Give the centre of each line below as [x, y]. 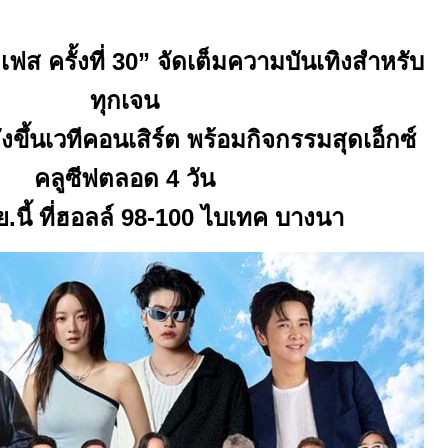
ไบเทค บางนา [272, 217]
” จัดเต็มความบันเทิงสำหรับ [280, 61]
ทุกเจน [124, 100]
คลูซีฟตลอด [99, 178]
